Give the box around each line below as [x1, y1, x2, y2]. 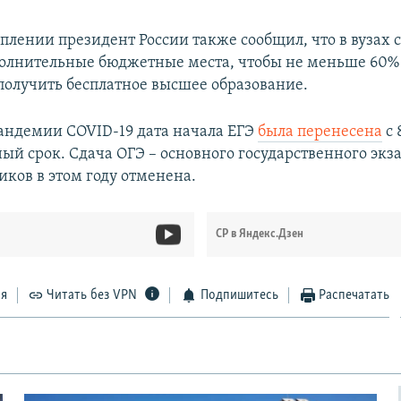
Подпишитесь [200, 287, 278, 303]
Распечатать [319, 287, 390, 303]
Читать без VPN [47, 287, 138, 303]
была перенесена [258, 123, 383, 141]
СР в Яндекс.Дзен [215, 227, 303, 240]
